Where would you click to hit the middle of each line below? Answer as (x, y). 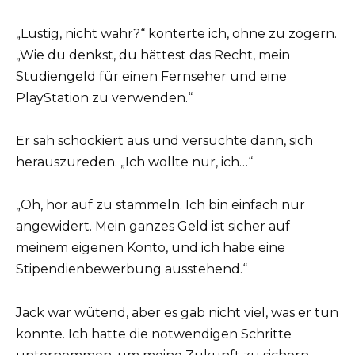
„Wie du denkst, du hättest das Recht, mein (153, 55)
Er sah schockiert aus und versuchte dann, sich (164, 141)
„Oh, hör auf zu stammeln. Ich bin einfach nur (160, 205)
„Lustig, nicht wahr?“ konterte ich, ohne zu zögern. (176, 34)
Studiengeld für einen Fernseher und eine (151, 77)
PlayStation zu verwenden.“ (104, 98)
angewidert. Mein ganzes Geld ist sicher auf (153, 227)
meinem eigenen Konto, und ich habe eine (151, 248)
